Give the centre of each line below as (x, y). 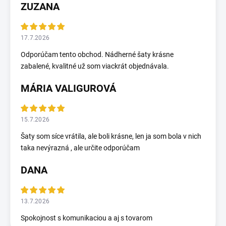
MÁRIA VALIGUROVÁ (68, 89)
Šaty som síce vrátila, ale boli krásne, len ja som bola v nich (111, 136)
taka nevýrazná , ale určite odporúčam (80, 148)
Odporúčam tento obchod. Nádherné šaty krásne (97, 55)
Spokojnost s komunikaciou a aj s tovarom (87, 218)
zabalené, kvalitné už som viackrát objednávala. (95, 66)
